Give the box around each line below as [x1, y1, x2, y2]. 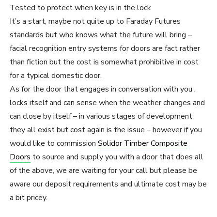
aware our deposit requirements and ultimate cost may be [10, 179, 207, 190]
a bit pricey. [10, 192, 47, 203]
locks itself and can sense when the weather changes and [10, 97, 205, 108]
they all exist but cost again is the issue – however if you [10, 124, 202, 136]
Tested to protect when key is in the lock [10, 2, 151, 14]
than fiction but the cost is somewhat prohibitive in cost [10, 57, 199, 68]
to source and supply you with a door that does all [31, 152, 203, 163]
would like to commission [10, 138, 98, 149]
